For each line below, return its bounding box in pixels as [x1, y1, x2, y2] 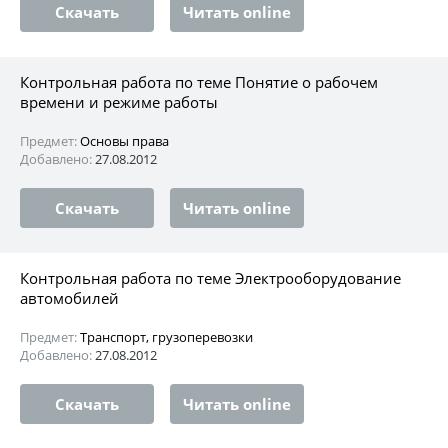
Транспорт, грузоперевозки [80, 327, 253, 346]
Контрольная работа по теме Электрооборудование [20, 267, 401, 288]
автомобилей [20, 287, 119, 308]
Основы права [80, 131, 169, 150]
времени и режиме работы [20, 91, 218, 112]
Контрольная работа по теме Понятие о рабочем [20, 71, 378, 92]
